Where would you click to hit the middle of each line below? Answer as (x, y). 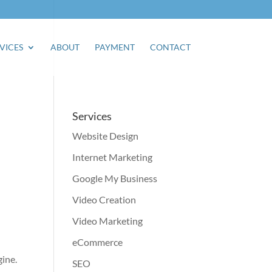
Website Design (106, 136)
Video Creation (104, 199)
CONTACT (170, 47)
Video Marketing (108, 221)
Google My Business (115, 178)
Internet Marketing (113, 157)
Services (92, 116)
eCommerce (98, 242)
